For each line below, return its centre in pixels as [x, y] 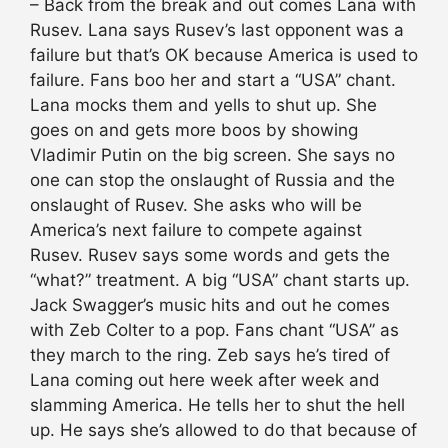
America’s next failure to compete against [196, 230]
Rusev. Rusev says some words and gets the [210, 255]
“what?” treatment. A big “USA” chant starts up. [220, 280]
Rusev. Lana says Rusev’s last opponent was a [217, 30]
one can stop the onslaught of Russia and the [212, 180]
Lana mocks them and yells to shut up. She [203, 105]
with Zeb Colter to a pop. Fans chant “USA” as [214, 330]
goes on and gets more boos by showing [194, 130]
